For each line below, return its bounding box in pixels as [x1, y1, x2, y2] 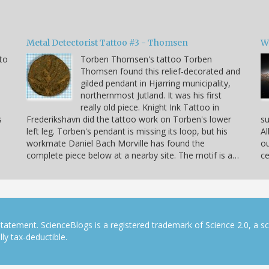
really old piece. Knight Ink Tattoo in [80, 101, 219, 113]
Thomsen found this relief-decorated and [80, 65, 240, 77]
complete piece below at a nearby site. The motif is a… [26, 149, 239, 161]
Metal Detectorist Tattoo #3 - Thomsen [26, 37, 188, 48]
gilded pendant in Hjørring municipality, [80, 77, 231, 89]
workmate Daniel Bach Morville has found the [26, 137, 205, 149]
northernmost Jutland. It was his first [80, 89, 222, 101]
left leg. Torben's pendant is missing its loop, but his [26, 125, 228, 137]
